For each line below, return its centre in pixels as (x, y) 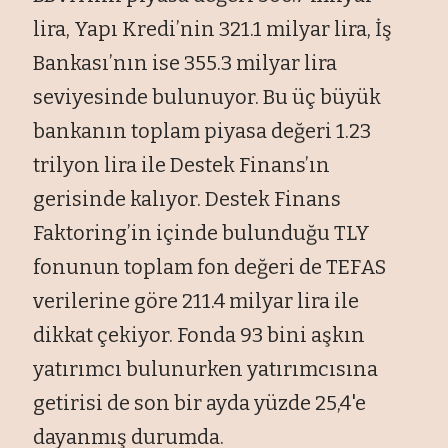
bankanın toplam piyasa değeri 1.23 (202, 130)
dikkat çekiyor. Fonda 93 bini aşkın (199, 334)
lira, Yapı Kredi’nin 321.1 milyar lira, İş (213, 28)
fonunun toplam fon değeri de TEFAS (210, 266)
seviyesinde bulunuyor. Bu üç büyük (207, 96)
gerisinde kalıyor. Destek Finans (187, 198)
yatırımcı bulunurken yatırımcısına (206, 368)
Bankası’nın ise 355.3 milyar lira (185, 62)
